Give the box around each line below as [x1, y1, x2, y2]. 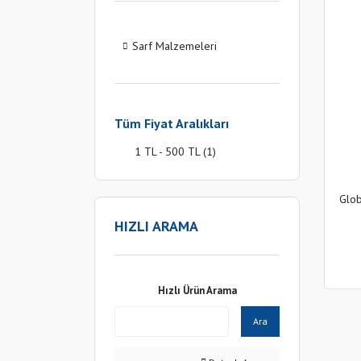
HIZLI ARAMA [114, 217, 198, 235]
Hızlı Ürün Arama [157, 284, 237, 297]
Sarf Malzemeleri [132, 39, 217, 53]
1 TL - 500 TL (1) [135, 144, 216, 159]
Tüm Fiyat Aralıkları [114, 115, 229, 131]
